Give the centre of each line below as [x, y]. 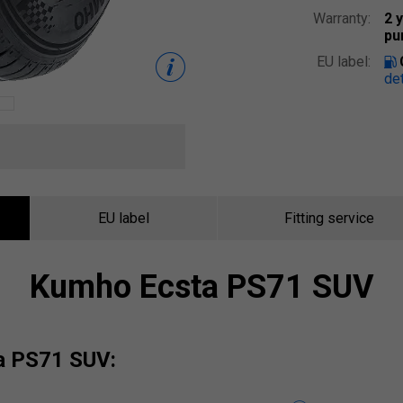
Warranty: [342, 18]
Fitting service [330, 218]
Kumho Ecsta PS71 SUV [201, 287]
